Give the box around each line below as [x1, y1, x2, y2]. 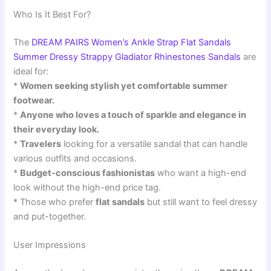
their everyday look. [13, 124, 100, 135]
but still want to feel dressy [145, 197, 258, 207]
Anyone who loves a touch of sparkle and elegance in [20, 109, 247, 120]
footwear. [13, 95, 55, 106]
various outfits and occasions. [13, 153, 137, 164]
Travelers [20, 139, 62, 149]
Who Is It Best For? [13, 9, 91, 21]
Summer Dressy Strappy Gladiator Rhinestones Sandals [13, 51, 241, 62]
